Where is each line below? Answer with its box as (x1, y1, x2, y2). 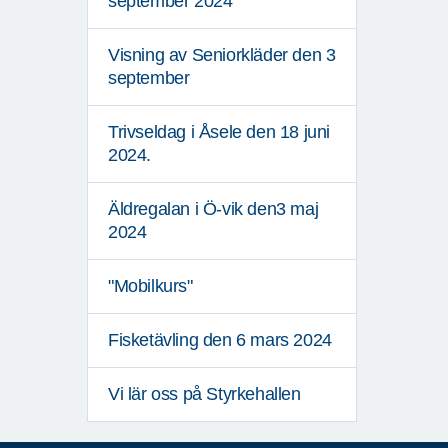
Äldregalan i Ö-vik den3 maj (108, 199, 319, 220)
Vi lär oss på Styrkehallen (108, 384, 301, 405)
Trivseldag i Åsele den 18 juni (108, 122, 331, 143)
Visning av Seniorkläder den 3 (108, 45, 336, 66)
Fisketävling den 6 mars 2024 (108, 330, 332, 351)
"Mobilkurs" (108, 276, 193, 297)
